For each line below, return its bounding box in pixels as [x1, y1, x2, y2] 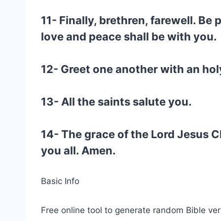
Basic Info [41, 176, 79, 186]
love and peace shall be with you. [41, 30, 217, 43]
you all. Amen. [41, 144, 116, 157]
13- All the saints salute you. [41, 95, 192, 108]
